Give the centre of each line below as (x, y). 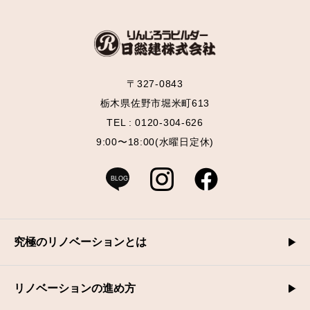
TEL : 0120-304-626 (155, 123)
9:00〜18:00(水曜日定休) (155, 142)
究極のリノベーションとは (80, 242)
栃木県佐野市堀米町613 (155, 103)
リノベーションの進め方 (75, 289)
